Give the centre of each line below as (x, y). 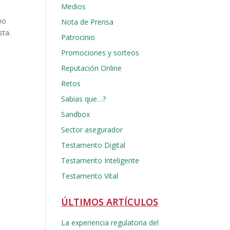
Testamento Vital (90, 176)
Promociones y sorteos (100, 53)
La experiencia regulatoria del (110, 223)
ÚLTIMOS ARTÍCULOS (110, 202)
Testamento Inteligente (100, 160)
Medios (74, 6)
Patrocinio (78, 37)
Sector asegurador (92, 130)
